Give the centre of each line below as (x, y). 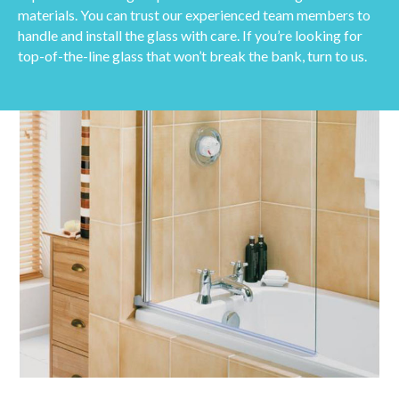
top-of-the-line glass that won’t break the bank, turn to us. (192, 55)
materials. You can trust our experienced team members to (194, 14)
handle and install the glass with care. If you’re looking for (190, 35)
